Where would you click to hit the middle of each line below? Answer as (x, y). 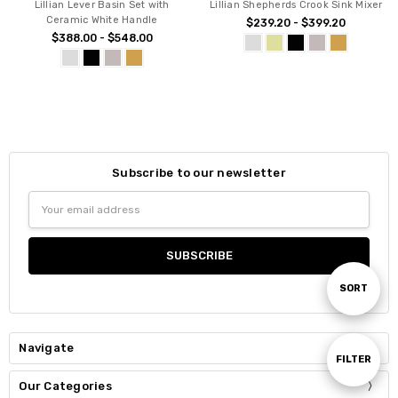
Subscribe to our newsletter (199, 173)
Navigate (47, 348)
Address (52, 218)
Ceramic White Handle (102, 20)
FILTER (354, 359)
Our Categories (65, 386)
